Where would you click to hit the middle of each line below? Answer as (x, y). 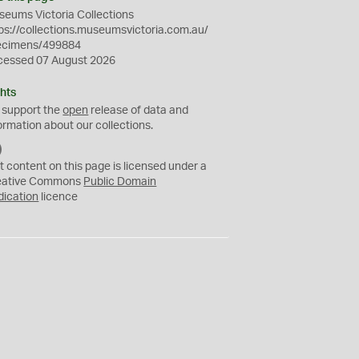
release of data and (139, 111)
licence (58, 197)
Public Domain (120, 182)
